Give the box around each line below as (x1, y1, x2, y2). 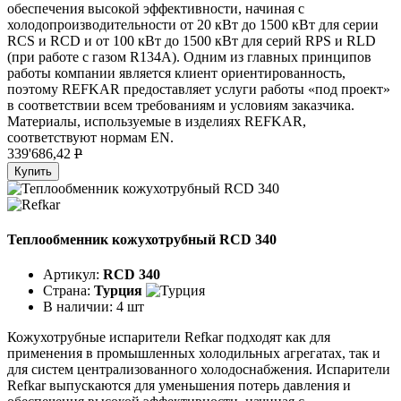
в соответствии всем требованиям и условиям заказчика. (7, 97, 354, 113)
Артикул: (43, 267, 103, 283)
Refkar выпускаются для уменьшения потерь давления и (7, 378, 351, 394)
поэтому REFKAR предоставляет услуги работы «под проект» (7, 81, 390, 97)
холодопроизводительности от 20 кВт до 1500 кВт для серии (7, 16, 379, 32)
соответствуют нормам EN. (7, 129, 174, 145)
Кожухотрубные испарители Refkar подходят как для (7, 329, 330, 346)
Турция (94, 283, 142, 299)
